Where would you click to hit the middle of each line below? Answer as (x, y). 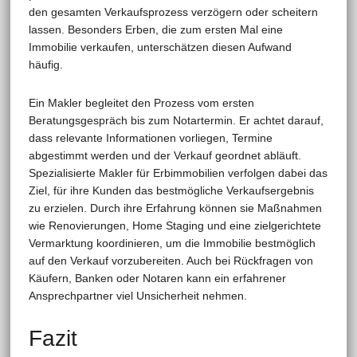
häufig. (45, 64)
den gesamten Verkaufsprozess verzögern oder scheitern (173, 12)
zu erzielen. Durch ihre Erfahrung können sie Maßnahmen (175, 208)
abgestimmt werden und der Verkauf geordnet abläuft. (165, 155)
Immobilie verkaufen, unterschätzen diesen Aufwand (160, 47)
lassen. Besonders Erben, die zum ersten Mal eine (155, 29)
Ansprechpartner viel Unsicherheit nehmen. (137, 295)
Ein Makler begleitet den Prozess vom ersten (141, 102)
